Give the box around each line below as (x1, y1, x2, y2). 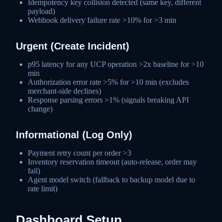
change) (28, 104, 53, 113)
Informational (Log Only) (16, 129, 132, 140)
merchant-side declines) (28, 86, 101, 95)
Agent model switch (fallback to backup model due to (28, 175, 195, 184)
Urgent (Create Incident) (16, 40, 129, 52)
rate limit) (28, 184, 57, 193)
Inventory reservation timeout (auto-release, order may (28, 157, 197, 166)
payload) (28, 6, 55, 15)
